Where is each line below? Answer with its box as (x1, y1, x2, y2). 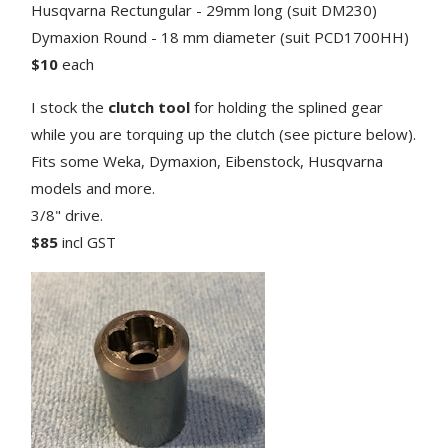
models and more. (31, 177, 156, 198)
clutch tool (108, 96, 191, 117)
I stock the (31, 96, 109, 117)
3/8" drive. (31, 204, 112, 225)
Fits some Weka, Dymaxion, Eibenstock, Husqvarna (31, 150, 384, 171)
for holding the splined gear (190, 96, 384, 117)
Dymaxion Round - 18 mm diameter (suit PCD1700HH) (31, 26, 410, 47)
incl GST (58, 231, 117, 252)
